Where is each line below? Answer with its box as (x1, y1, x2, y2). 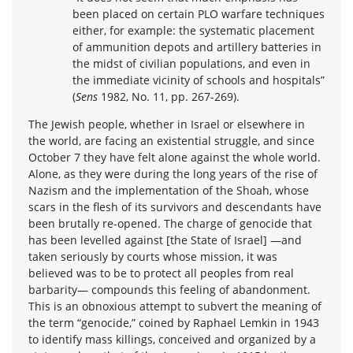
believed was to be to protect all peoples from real (28, 265, 294, 281)
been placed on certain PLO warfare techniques (72, 6, 325, 21)
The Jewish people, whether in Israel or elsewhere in (28, 116, 305, 132)
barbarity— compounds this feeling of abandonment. (28, 281, 310, 297)
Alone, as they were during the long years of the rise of (28, 165, 318, 181)
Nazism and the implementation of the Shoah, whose (28, 182, 309, 198)
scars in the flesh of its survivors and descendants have (28, 199, 321, 214)
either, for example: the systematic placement (72, 22, 314, 38)
